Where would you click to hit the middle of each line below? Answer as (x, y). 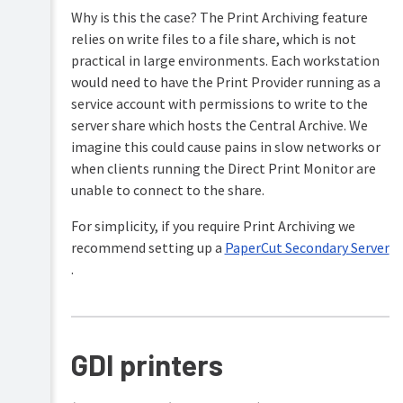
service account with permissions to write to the (219, 104)
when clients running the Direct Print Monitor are (223, 169)
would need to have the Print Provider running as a (225, 82)
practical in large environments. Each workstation (225, 61)
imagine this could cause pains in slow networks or (225, 147)
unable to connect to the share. (167, 190)
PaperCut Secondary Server (307, 248)
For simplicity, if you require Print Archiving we (213, 226)
